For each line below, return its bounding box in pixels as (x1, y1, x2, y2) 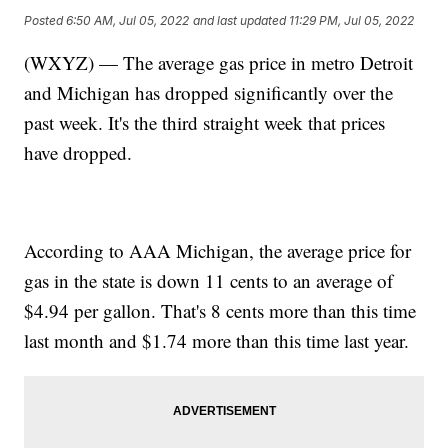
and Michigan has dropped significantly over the (24, 79, 394, 105)
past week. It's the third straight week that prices (24, 109, 386, 135)
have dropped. (24, 139, 133, 165)
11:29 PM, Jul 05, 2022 (289, 13, 415, 29)
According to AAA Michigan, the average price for (24, 237, 412, 263)
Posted (24, 13, 67, 29)
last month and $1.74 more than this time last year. (24, 327, 410, 353)
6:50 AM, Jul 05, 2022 (66, 13, 190, 29)
